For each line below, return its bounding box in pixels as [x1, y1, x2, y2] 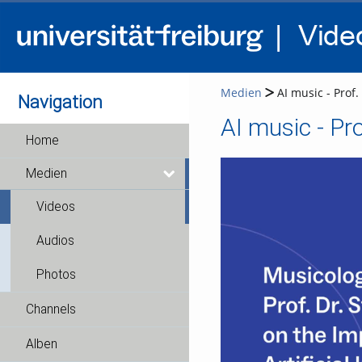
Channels [26, 302, 76, 317]
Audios [36, 234, 74, 248]
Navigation [18, 91, 103, 112]
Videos [36, 200, 75, 214]
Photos [36, 267, 76, 282]
